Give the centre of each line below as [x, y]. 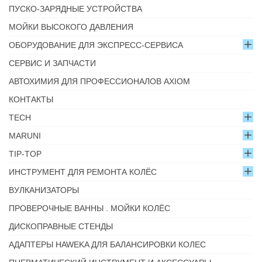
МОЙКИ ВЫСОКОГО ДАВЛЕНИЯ [71, 27]
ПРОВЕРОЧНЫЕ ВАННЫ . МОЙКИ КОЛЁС [89, 208]
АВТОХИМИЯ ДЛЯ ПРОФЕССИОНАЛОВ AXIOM [99, 81]
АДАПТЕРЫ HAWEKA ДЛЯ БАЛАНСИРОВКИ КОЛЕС [107, 244]
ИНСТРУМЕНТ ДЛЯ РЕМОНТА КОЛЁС [83, 172]
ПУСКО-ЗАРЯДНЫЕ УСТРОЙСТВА [75, 9]
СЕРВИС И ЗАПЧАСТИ [52, 63]
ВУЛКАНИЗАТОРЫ [44, 190]
